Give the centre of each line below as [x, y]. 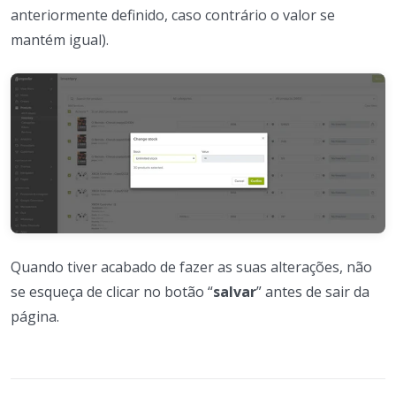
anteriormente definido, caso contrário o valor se [173, 15]
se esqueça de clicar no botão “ [112, 291]
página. [35, 316]
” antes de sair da [313, 291]
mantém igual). [60, 39]
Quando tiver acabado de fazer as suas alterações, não [191, 267]
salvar [235, 291]
